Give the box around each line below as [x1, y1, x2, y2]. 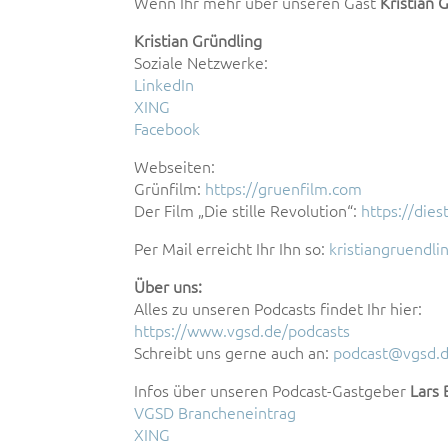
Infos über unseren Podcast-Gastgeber [134, 382, 411, 400]
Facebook [134, 120, 201, 138]
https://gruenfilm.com [205, 180, 363, 198]
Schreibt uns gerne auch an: [134, 344, 334, 362]
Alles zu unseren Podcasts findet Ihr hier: [134, 300, 423, 318]
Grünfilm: [134, 180, 206, 198]
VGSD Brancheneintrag [134, 404, 297, 422]
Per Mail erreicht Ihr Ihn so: [134, 240, 330, 258]
